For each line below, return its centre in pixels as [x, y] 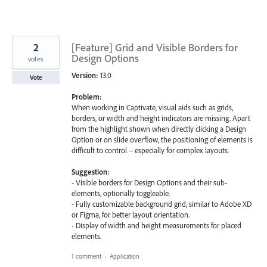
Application [125, 257]
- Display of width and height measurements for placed [156, 225]
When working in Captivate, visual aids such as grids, [152, 107]
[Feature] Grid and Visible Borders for [155, 47]
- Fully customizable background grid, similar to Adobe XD [162, 204]
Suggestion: [91, 171]
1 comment [86, 257]
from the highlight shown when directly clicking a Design [159, 128]
